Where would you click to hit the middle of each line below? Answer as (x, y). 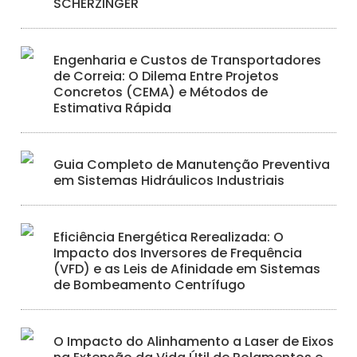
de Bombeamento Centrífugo (150, 284)
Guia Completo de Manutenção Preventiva (192, 164)
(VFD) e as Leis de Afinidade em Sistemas (187, 269)
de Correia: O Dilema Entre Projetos (167, 76)
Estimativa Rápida (113, 108)
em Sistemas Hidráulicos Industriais (169, 180)
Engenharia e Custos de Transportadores (188, 60)
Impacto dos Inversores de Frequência (178, 253)
